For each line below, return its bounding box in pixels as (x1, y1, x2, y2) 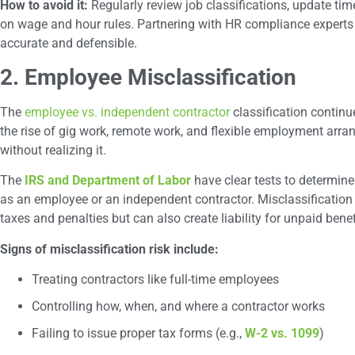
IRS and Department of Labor (25, 173, 191, 189)
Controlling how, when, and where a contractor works (32, 299, 325, 315)
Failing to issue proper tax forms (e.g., (32, 326, 245, 342)
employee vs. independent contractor (25, 105, 230, 120)
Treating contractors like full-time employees (32, 272, 279, 288)
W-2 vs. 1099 (245, 326, 319, 342)
